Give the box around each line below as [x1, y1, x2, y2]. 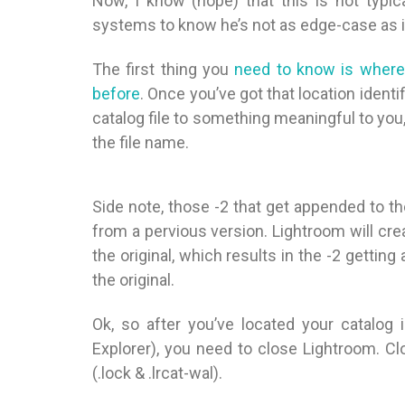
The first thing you [92, 60, 235, 79]
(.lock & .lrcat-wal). [92, 363, 222, 382]
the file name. [92, 133, 189, 152]
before [92, 84, 140, 103]
